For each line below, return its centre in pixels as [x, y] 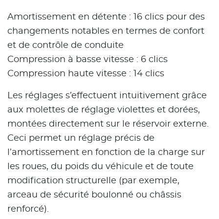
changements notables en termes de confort [106, 32]
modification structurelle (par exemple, [93, 181]
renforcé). [28, 209]
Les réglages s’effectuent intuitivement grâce [107, 96]
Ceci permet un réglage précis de [81, 139]
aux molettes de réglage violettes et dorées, [104, 110]
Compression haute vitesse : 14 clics [86, 74]
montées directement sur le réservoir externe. [108, 124]
